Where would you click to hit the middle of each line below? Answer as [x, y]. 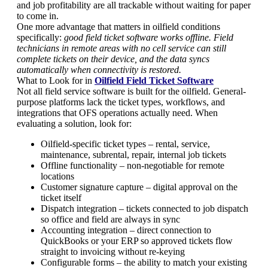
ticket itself [61, 197]
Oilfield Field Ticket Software [154, 80]
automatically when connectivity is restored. [99, 69]
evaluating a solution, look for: [74, 123]
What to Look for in [56, 80]
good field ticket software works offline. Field [149, 37]
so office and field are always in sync [110, 219]
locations [57, 176]
